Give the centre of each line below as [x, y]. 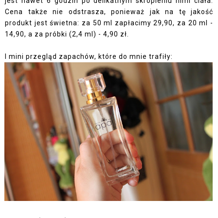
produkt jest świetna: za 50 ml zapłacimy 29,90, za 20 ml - [109, 23]
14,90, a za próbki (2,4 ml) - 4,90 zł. [68, 34]
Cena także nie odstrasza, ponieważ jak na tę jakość [109, 11]
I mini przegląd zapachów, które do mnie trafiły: [89, 56]
